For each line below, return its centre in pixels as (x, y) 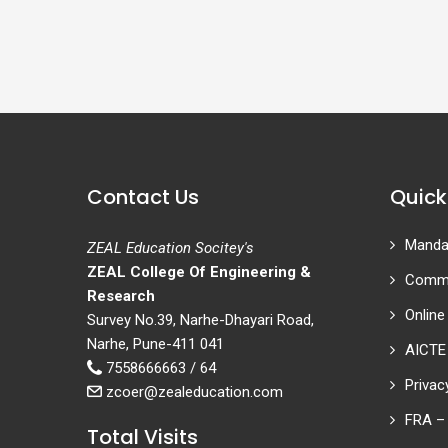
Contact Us (143, 197)
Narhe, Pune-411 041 (155, 344)
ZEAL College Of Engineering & (199, 272)
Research (121, 296)
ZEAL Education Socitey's (170, 248)
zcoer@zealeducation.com (192, 392)
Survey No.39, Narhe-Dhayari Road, (200, 320)
